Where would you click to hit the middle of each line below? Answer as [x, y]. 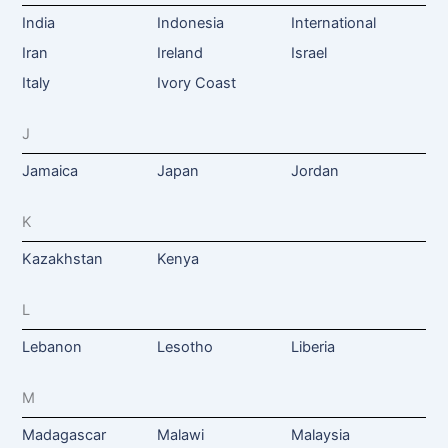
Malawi [180, 434]
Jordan [314, 170]
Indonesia [190, 22]
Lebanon [52, 346]
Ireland [179, 52]
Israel [308, 52]
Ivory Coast [196, 82]
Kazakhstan [63, 258]
